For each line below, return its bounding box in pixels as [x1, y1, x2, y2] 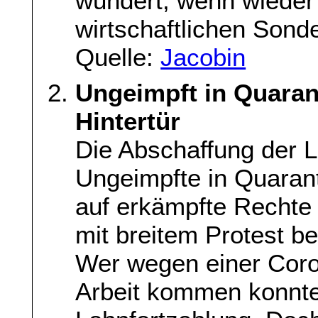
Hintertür [75, 107, 181, 136]
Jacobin [160, 43, 246, 72]
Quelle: [75, 43, 161, 72]
